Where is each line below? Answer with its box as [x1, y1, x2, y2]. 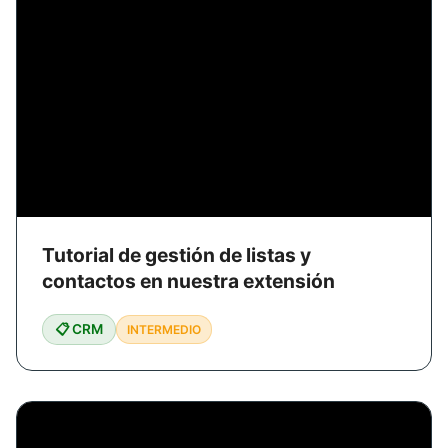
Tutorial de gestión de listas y [42, 242, 311, 267]
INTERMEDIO [127, 321, 201, 337]
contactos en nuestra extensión [42, 268, 335, 293]
